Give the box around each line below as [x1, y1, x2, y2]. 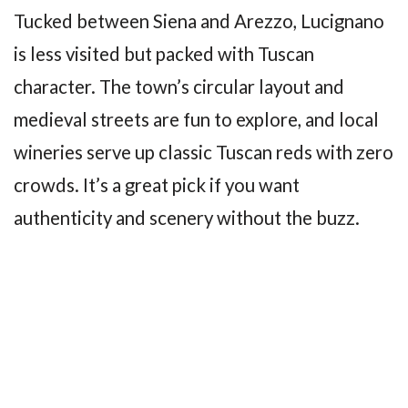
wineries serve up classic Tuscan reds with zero [14, 141, 393, 164]
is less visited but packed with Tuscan [14, 43, 314, 66]
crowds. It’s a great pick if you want [14, 174, 300, 197]
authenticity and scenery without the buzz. [14, 207, 360, 229]
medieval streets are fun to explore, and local [14, 108, 379, 131]
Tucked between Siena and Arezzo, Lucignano [14, 10, 384, 33]
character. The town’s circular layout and [14, 76, 344, 98]
